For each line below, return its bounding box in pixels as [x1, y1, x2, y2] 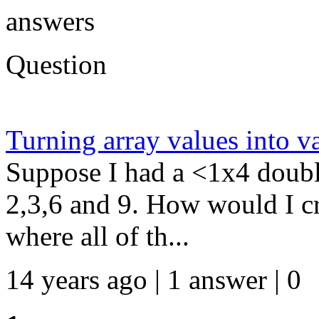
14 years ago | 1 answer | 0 [6, 263, 301, 295]
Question [6, 48, 107, 80]
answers [6, 5, 95, 36]
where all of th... [6, 220, 189, 251]
